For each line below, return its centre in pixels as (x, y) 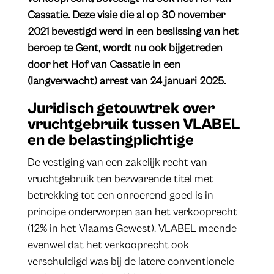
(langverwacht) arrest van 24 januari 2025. (126, 81)
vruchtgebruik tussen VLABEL (133, 124)
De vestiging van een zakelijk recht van (117, 163)
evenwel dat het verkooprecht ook (108, 245)
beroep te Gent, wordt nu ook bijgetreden (125, 48)
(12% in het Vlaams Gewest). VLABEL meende (132, 229)
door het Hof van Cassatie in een (104, 65)
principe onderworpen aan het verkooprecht (132, 212)
